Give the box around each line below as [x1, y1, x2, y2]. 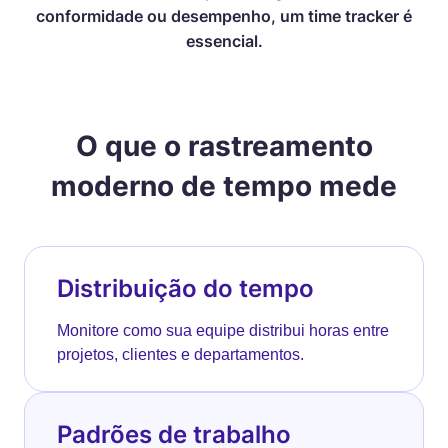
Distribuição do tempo [57, 274, 314, 303]
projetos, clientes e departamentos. [57, 346, 304, 363]
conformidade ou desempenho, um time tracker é [36, 6, 412, 26]
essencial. [185, 31, 263, 51]
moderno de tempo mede [51, 169, 397, 203]
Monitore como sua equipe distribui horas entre [57, 322, 389, 339]
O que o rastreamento [75, 129, 373, 163]
